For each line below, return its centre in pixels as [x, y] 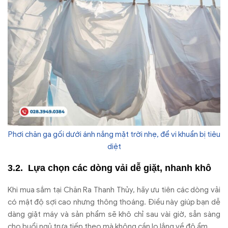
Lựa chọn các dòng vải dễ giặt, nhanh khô [120, 168]
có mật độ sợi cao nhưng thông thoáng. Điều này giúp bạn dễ [114, 202]
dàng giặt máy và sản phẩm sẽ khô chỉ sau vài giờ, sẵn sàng [114, 214]
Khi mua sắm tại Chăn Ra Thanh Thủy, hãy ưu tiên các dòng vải [114, 190]
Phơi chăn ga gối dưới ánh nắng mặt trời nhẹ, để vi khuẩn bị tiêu [114, 135]
